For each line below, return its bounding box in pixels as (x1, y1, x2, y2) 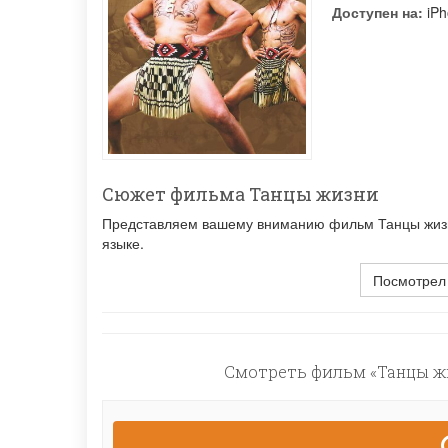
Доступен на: (332, 2, 423, 22)
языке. (102, 233, 144, 254)
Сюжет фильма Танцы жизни (102, 182, 379, 207)
